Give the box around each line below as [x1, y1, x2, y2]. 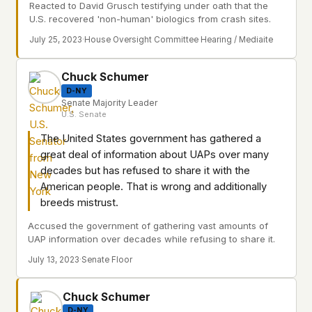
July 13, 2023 [28, 254, 79, 265]
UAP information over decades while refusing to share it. [28, 233, 275, 244]
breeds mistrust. [40, 196, 118, 210]
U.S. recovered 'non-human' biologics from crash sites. [29, 13, 271, 24]
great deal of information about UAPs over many [40, 148, 269, 162]
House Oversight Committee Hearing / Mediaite [84, 35, 273, 45]
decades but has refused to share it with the [40, 164, 250, 178]
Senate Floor [81, 254, 132, 265]
